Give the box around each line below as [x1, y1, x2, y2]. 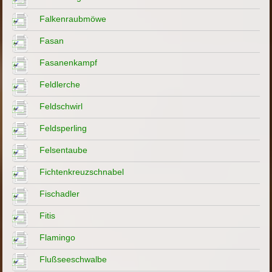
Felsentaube [39, 144, 88, 155]
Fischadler [39, 188, 80, 199]
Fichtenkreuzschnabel [39, 166, 124, 177]
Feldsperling [39, 123, 87, 133]
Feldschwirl [39, 101, 83, 111]
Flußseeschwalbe [39, 254, 107, 264]
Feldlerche [39, 79, 81, 89]
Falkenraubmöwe [39, 13, 107, 24]
